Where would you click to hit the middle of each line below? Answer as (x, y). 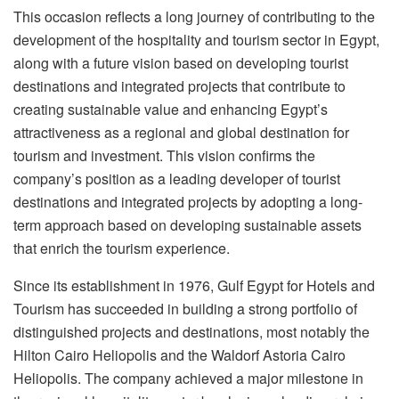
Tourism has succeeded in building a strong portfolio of (185, 308)
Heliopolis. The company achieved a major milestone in (188, 378)
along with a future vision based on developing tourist (181, 62)
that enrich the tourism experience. (122, 248)
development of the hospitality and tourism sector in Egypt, (196, 39)
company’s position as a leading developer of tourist (177, 178)
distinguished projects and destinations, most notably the (191, 331)
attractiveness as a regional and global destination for (181, 132)
